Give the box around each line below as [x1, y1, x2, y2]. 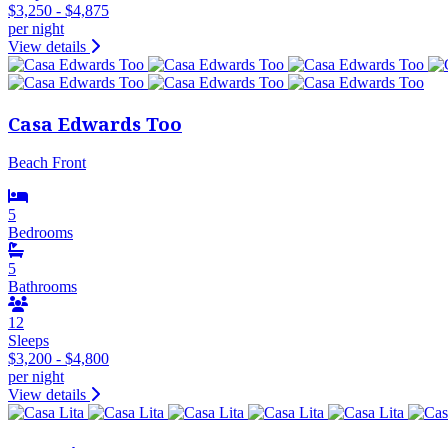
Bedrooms [8, 224, 73, 242]
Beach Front [8, 154, 86, 172]
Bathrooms [8, 278, 77, 296]
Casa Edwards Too [8, 110, 182, 136]
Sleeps [8, 332, 49, 350]
